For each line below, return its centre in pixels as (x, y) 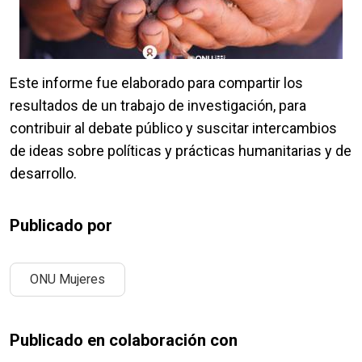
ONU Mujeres (67, 280)
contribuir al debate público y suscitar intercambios (173, 128)
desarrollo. (43, 174)
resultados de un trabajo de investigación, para (158, 106)
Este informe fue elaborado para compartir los (156, 83)
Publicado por (61, 226)
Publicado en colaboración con (124, 341)
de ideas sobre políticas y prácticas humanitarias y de (181, 151)
